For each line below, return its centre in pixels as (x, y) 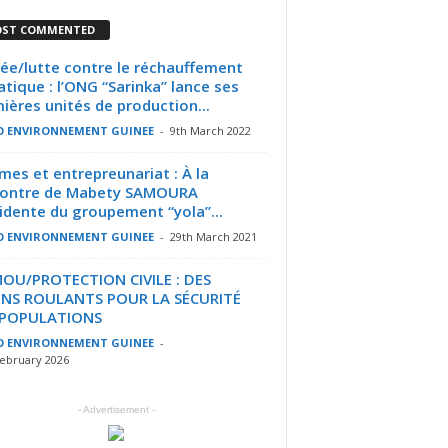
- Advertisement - (116, 409)
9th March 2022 (210, 130)
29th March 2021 (213, 236)
